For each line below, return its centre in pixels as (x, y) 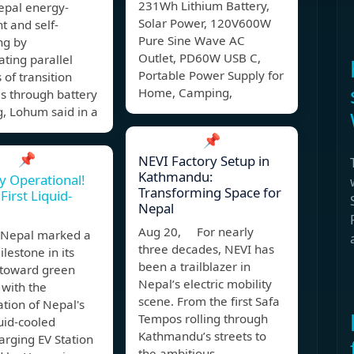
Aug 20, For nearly (196, 232)
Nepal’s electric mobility (205, 284)
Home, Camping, (185, 93)
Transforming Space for (210, 193)
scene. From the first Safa (209, 301)
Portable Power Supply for (211, 75)
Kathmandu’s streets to (202, 336)
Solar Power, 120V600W (205, 23)
